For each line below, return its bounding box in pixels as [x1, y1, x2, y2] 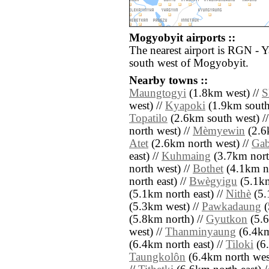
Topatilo [129, 112, 168, 125]
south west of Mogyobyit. [129, 57, 249, 70]
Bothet [193, 163, 223, 175]
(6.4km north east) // [129, 238, 226, 251]
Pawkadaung [202, 201, 261, 213]
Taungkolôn [129, 251, 186, 264]
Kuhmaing [162, 150, 211, 163]
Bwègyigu [189, 175, 237, 188]
